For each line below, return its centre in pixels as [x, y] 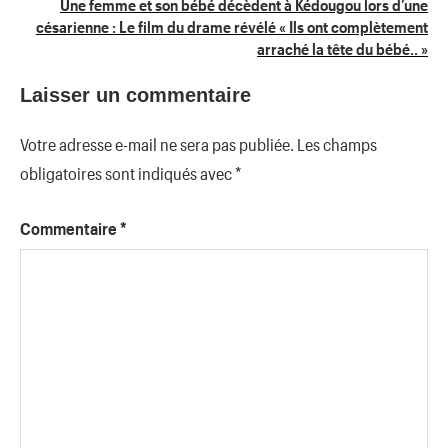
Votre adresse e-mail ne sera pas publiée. [157, 144]
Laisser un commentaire [135, 95]
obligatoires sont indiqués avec [127, 173]
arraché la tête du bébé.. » [342, 48]
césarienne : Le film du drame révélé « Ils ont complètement [232, 26]
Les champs [337, 144]
